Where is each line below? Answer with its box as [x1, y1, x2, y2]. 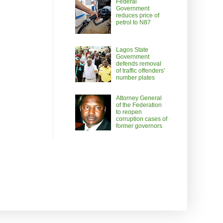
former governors [115, 122, 162, 129]
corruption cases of [115, 115, 167, 122]
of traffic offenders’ [115, 67, 165, 74]
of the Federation [115, 101, 162, 109]
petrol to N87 [115, 19, 151, 26]
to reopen [115, 108, 142, 115]
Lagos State [115, 46, 148, 53]
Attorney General [115, 94, 162, 102]
